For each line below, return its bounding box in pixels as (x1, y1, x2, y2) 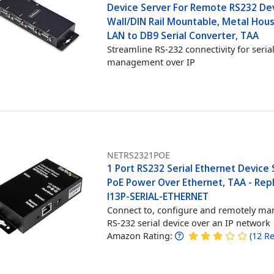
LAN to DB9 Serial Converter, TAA (107, 28, 259, 42)
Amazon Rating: (107, 229, 173, 242)
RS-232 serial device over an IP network (107, 216, 271, 229)
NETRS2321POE (107, 149, 171, 161)
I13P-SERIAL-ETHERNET (107, 189, 209, 203)
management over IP (107, 55, 196, 68)
